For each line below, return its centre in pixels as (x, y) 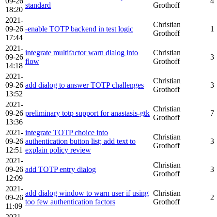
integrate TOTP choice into (67, 132)
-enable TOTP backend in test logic (79, 29)
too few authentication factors (70, 202)
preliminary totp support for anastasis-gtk (87, 113)
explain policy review (58, 150)
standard (38, 5)
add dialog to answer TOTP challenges (85, 85)
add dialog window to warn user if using (87, 193)
